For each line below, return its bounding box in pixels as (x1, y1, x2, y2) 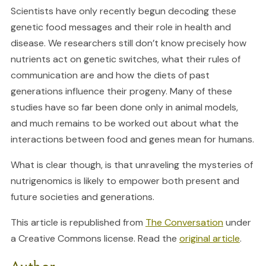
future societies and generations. (10, 191, 154, 204)
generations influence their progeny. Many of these (10, 85, 232, 98)
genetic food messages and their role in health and (10, 21, 231, 34)
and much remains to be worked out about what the (10, 117, 239, 130)
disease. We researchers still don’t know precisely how (10, 37, 246, 50)
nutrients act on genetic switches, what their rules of (10, 53, 240, 66)
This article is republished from (10, 216, 145, 229)
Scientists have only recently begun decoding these (10, 5, 236, 18)
